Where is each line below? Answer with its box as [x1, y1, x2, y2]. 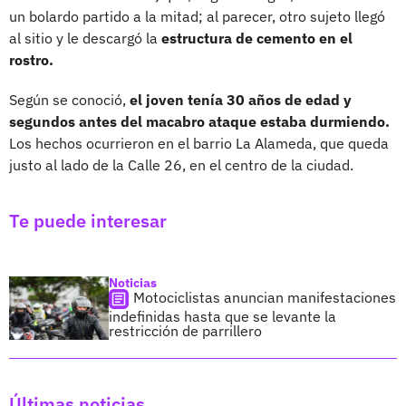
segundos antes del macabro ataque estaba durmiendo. [9, 111, 390, 130]
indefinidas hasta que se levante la [109, 306, 336, 325]
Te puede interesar [9, 208, 167, 233]
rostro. [9, 50, 53, 69]
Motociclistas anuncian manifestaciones [133, 287, 396, 306]
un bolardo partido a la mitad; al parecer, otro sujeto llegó [9, 6, 385, 25]
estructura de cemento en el [161, 28, 353, 47]
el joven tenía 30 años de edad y [130, 90, 352, 109]
